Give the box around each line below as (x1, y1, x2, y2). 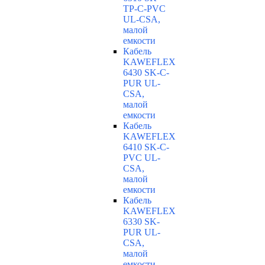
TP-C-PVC (123, 4, 166, 14)
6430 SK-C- (123, 67, 169, 78)
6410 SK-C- (123, 142, 169, 153)
